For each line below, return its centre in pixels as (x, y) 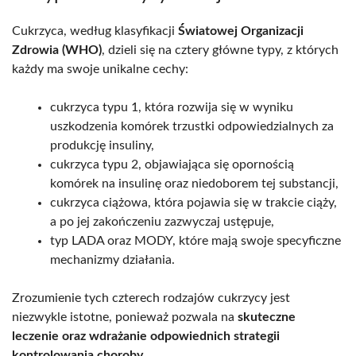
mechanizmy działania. (112, 259)
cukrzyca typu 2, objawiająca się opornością (172, 164)
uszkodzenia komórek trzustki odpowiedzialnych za (192, 126)
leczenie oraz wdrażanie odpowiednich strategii (146, 336)
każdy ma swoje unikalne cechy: (100, 69)
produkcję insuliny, (102, 145)
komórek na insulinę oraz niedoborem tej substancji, (194, 183)
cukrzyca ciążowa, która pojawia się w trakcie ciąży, (193, 202)
